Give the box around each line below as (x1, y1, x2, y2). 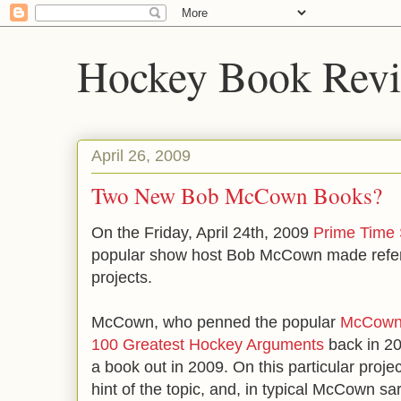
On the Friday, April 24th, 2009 (91, 224, 313, 242)
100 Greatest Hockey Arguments (91, 336, 324, 354)
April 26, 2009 (91, 146, 191, 165)
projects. (91, 269, 152, 286)
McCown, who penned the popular (91, 313, 340, 331)
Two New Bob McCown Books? (91, 181, 382, 210)
